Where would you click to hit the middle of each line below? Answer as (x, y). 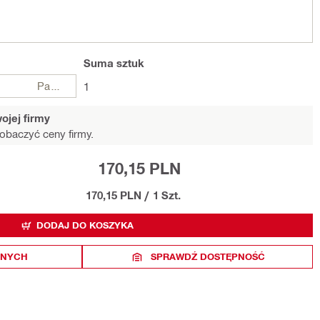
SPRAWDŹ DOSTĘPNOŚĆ (207, 256)
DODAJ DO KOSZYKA (85, 225)
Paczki (56, 86)
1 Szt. (167, 195)
